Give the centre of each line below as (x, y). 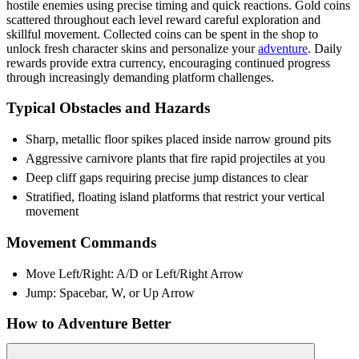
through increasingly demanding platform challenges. (140, 77)
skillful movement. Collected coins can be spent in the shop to (162, 34)
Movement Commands (81, 242)
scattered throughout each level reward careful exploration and (163, 19)
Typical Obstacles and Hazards (108, 108)
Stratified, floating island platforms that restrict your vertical (175, 197)
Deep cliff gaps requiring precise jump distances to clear (167, 178)
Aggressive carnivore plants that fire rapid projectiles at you (175, 159)
